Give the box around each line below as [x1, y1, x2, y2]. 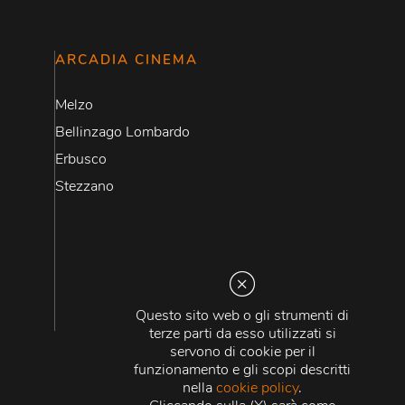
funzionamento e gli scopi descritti [134, 360, 351, 380]
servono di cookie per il [169, 342, 316, 362]
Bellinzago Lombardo [55, 122, 190, 142]
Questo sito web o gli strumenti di [136, 306, 349, 325]
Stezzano [55, 176, 114, 196]
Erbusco [55, 149, 107, 169]
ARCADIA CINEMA [55, 51, 198, 69]
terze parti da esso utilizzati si [148, 324, 336, 344]
